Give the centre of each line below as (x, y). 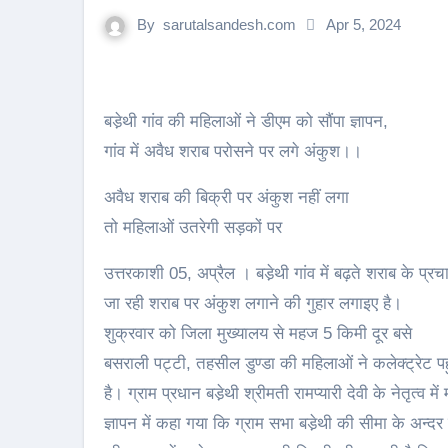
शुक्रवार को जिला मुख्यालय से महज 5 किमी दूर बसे (258, 333)
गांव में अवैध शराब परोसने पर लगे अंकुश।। (233, 151)
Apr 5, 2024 (363, 24)
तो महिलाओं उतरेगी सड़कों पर (193, 227)
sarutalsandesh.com (229, 24)
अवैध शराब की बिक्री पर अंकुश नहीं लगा (226, 197)
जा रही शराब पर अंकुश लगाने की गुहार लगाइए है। (253, 303)
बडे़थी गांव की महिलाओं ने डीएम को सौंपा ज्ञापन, (250, 121)
